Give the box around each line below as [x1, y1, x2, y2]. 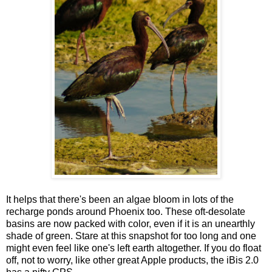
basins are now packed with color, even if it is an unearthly [6, 218, 255, 229]
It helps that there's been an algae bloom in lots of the [6, 194, 234, 205]
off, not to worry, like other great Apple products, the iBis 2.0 [6, 254, 259, 265]
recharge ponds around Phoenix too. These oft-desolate [6, 206, 245, 217]
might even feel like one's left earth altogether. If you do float [6, 242, 261, 253]
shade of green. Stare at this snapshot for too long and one [6, 230, 256, 241]
